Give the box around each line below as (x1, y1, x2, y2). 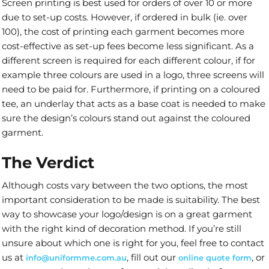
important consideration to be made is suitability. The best (2, 193, 260, 205)
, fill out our (127, 251, 178, 263)
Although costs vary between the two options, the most (2, 179, 248, 191)
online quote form (178, 252, 252, 262)
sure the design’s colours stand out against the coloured (2, 112, 250, 124)
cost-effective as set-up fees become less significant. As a (2, 40, 254, 52)
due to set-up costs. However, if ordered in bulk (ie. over (2, 11, 247, 23)
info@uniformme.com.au (26, 252, 127, 262)
